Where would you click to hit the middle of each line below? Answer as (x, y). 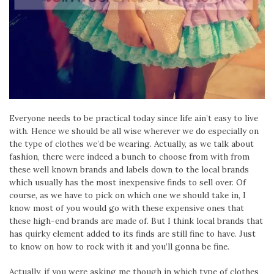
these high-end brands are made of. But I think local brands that (136, 220)
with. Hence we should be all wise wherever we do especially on (134, 131)
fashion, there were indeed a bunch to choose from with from (129, 156)
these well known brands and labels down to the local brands (129, 169)
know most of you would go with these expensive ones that (127, 208)
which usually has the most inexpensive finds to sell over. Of (128, 182)
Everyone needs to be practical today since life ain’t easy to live (134, 118)
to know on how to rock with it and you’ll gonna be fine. (119, 246)
